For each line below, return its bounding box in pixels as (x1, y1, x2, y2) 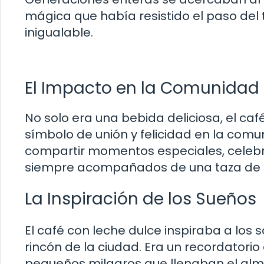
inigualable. (25, 24, 93, 41)
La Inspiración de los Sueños (25, 187, 256, 210)
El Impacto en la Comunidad (25, 76, 259, 100)
